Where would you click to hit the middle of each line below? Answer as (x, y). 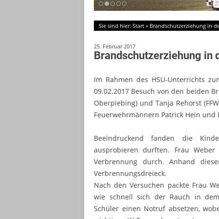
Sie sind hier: (116, 26)
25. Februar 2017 (115, 46)
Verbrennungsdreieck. (130, 173)
